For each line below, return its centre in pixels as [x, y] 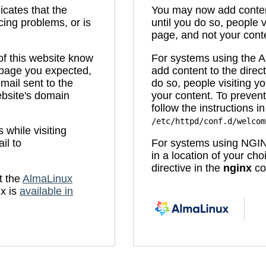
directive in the [187, 168]
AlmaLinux [47, 178]
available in [46, 191]
